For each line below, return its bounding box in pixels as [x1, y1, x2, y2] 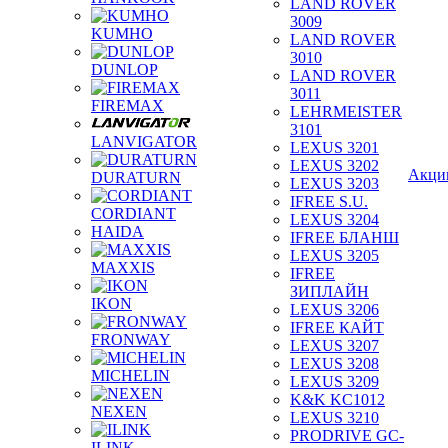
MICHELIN [91, 367, 170, 384]
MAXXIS [91, 259, 155, 276]
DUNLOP [91, 61, 158, 78]
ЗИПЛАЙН [290, 283, 369, 300]
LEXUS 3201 [290, 139, 379, 156]
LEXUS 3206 [290, 301, 379, 318]
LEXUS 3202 [290, 157, 379, 174]
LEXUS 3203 [290, 175, 379, 192]
